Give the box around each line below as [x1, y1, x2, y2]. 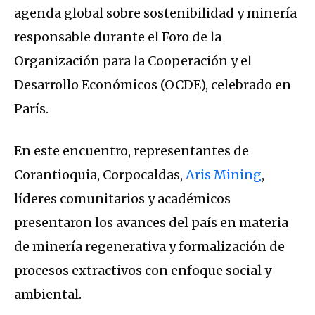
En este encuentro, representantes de [14, 142, 249, 159]
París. [14, 100, 49, 117]
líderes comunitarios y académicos [14, 190, 231, 207]
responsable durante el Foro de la [14, 28, 221, 45]
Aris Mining [186, 166, 262, 183]
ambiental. [14, 285, 82, 302]
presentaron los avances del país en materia [14, 214, 288, 231]
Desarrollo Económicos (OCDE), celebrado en [14, 76, 291, 93]
